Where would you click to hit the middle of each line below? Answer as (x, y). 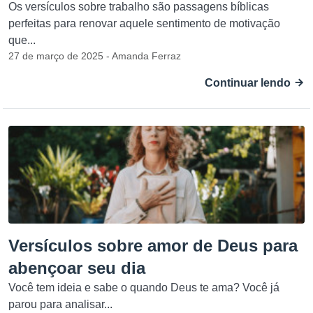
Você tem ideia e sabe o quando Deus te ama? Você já (144, 287)
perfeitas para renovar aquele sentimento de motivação (144, 23)
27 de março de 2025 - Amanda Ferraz (95, 56)
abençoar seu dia (77, 268)
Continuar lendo (249, 83)
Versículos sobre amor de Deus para (153, 246)
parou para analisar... (60, 304)
